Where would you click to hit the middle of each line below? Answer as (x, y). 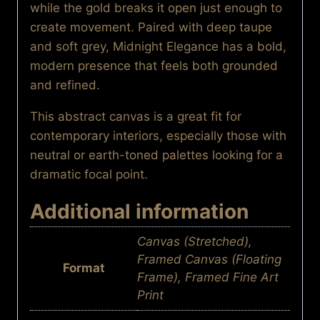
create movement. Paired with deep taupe (151, 27)
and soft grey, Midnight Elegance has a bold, (158, 47)
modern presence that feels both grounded (154, 66)
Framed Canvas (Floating (209, 260)
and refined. (65, 85)
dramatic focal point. (89, 175)
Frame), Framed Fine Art (208, 277)
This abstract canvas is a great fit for (136, 117)
